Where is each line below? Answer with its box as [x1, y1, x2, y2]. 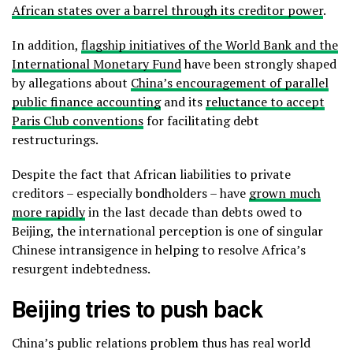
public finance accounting [12, 93, 161, 111]
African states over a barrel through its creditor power [12, 2, 323, 20]
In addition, [12, 36, 81, 54]
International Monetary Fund [12, 55, 181, 73]
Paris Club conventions [12, 112, 143, 130]
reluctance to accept [206, 93, 325, 111]
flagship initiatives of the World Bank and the [81, 36, 338, 54]
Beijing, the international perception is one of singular [12, 222, 323, 240]
